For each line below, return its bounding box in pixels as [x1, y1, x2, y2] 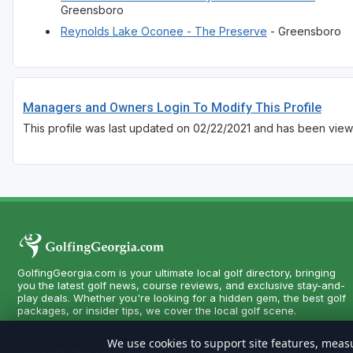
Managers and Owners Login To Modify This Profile [23, 100, 321, 116]
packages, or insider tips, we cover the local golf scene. [17, 304, 296, 318]
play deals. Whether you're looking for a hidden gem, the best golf [17, 292, 346, 305]
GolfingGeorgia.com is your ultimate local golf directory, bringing [17, 266, 336, 280]
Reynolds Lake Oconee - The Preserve [61, 24, 267, 39]
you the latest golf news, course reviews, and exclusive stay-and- [17, 279, 345, 292]
